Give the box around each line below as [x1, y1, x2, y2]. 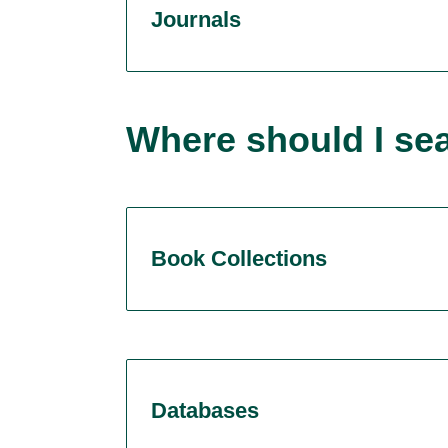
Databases [151, 398, 259, 424]
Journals [151, 7, 241, 33]
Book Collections [151, 246, 327, 272]
